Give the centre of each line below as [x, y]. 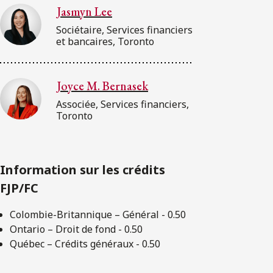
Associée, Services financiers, [122, 104]
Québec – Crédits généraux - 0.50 [85, 243]
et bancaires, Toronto [105, 41]
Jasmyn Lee [84, 11]
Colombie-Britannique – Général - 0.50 [98, 214]
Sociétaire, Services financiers [124, 30]
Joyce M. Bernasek [102, 86]
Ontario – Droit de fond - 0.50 [76, 229]
